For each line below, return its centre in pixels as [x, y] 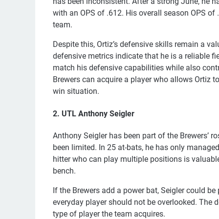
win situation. [76, 91]
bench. [64, 171]
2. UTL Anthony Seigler [94, 113]
